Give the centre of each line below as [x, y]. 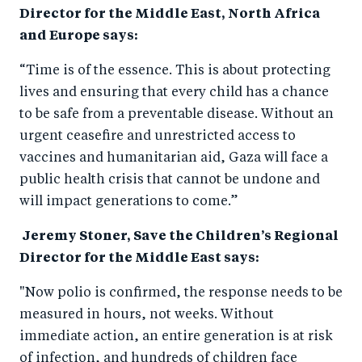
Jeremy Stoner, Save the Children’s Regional [179, 237]
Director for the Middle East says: [141, 259]
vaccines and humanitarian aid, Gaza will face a [174, 158]
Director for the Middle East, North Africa [170, 15]
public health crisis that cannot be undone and [170, 180]
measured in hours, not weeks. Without [147, 315]
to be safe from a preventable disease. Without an [177, 115]
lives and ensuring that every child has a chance [174, 93]
